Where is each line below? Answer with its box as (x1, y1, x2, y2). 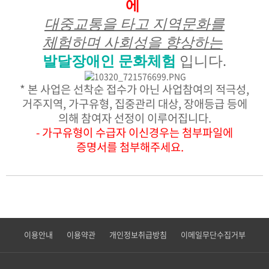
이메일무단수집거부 (180, 229, 246, 240)
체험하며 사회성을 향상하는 (43, 35, 223, 50)
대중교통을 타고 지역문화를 (44, 16, 225, 32)
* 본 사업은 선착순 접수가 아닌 (20, 80, 162, 97)
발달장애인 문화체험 (43, 53, 180, 69)
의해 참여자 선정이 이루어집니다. (58, 109, 211, 126)
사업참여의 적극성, (162, 80, 249, 97)
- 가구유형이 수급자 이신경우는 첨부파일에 (36, 124, 233, 141)
